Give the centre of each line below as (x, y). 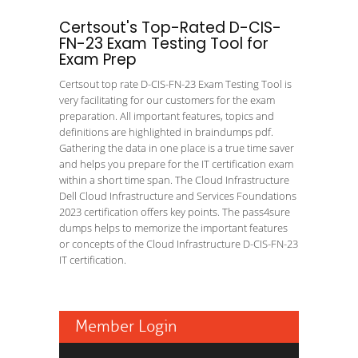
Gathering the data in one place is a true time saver (177, 148)
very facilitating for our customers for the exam (167, 100)
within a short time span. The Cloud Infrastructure (174, 180)
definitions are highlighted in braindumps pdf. (166, 132)
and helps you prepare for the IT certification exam (176, 164)
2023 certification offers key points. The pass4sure (175, 212)
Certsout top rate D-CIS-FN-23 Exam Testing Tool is (175, 84)
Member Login (126, 326)
